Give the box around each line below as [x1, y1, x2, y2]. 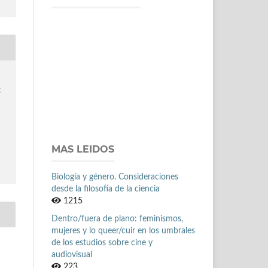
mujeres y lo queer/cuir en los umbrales [51, 226, 195, 235]
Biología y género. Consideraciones [51, 172, 178, 181]
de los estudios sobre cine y [51, 238, 153, 247]
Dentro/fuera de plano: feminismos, [51, 214, 183, 223]
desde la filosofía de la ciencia [51, 184, 160, 193]
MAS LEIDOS [51, 143, 114, 155]
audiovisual [51, 250, 92, 259]
